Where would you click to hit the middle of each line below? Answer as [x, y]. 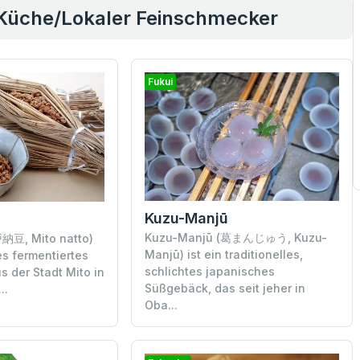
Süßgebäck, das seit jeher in [225, 288]
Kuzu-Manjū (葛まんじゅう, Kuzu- [236, 238]
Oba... [162, 305]
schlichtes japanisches [210, 272]
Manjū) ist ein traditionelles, [224, 255]
